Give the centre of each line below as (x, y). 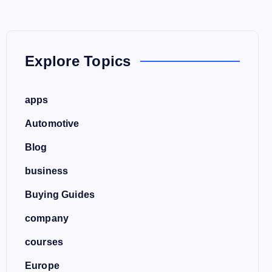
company (47, 218)
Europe (42, 266)
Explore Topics (78, 61)
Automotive (52, 124)
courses (44, 242)
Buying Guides (60, 195)
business (47, 171)
